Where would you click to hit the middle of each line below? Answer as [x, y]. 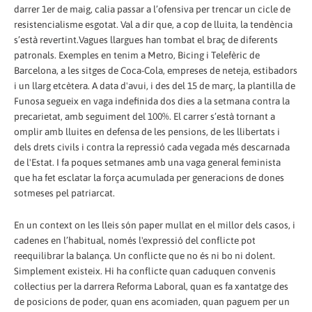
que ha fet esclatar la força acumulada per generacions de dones [149, 177]
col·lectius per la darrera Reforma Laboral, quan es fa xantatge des [151, 286]
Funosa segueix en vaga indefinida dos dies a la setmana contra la [152, 101]
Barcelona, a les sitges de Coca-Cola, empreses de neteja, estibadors [156, 70]
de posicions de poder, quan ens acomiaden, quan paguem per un [152, 301]
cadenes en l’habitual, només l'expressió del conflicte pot [135, 240]
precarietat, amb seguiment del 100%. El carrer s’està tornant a [145, 116]
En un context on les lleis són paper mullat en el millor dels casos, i [155, 225]
